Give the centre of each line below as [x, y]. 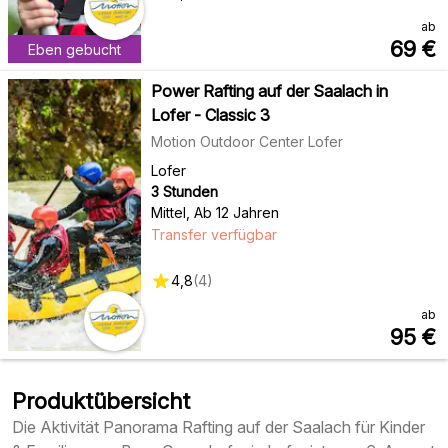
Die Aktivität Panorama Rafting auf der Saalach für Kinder [218, 427]
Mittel [168, 212]
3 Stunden [184, 191]
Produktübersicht [101, 401]
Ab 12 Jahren [236, 212]
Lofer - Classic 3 [210, 115]
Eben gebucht [74, 49]
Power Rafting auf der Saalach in [269, 91]
